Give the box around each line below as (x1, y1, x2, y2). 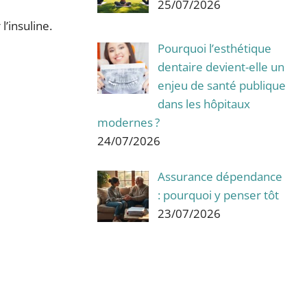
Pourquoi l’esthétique (157, 40, 271, 56)
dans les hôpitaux (157, 95, 250, 112)
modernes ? (97, 114, 160, 130)
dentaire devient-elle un (157, 58, 284, 75)
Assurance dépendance (157, 169, 282, 185)
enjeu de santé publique (157, 77, 286, 93)
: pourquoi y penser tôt (157, 187, 279, 204)
